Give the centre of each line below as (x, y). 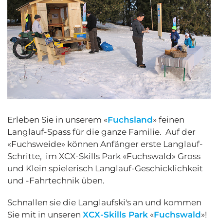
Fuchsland (130, 119)
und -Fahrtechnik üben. (56, 180)
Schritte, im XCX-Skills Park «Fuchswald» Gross (104, 156)
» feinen (169, 119)
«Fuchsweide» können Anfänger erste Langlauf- (105, 144)
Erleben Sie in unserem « (57, 119)
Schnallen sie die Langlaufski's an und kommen (104, 202)
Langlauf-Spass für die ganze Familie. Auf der (101, 132)
